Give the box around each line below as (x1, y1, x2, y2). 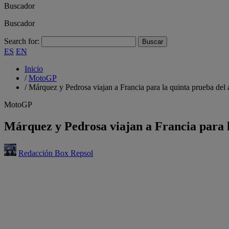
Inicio (25, 64, 43, 73)
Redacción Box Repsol (18, 148, 93, 157)
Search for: (4, 37, 39, 45)
